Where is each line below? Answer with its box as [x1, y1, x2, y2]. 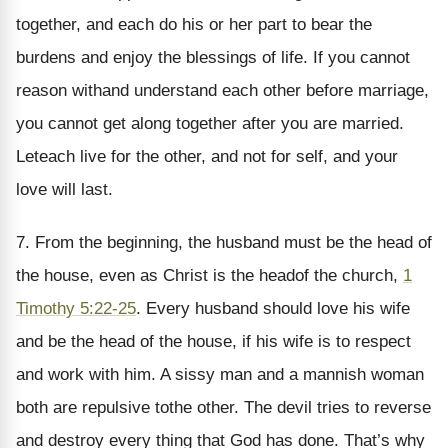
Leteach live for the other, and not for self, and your [16, 146, 398, 166]
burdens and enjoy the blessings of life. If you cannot [16, 47, 410, 67]
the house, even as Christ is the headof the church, [16, 265, 403, 285]
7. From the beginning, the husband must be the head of [16, 232, 432, 252]
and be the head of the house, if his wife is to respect [16, 331, 411, 351]
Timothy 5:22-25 [16, 298, 136, 318]
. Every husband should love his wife [136, 298, 410, 318]
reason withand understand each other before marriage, [16, 80, 429, 100]
